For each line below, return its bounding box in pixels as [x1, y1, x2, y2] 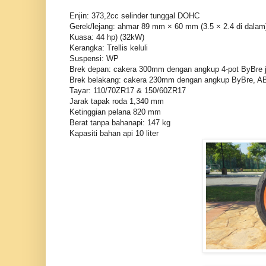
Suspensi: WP [69, 53, 119, 63]
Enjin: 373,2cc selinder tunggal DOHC [69, 11, 199, 20]
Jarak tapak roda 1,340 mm [69, 96, 164, 106]
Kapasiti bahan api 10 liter [69, 128, 159, 138]
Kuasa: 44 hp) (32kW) [69, 32, 144, 42]
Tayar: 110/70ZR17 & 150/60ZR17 [69, 85, 186, 95]
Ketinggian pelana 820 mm [69, 107, 161, 116]
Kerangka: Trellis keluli [69, 43, 148, 52]
